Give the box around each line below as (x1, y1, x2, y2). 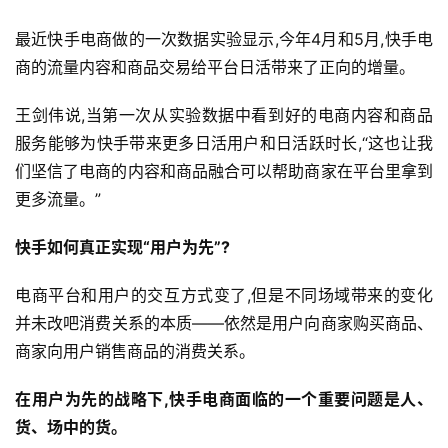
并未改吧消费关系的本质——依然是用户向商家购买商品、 (15, 313, 433, 334)
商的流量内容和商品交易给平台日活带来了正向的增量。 (15, 57, 415, 78)
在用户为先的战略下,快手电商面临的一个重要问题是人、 (15, 389, 433, 410)
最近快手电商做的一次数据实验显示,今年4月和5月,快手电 (15, 29, 433, 50)
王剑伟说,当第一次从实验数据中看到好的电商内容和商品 (15, 105, 433, 126)
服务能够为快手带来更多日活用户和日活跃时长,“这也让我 (15, 133, 433, 154)
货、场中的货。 (15, 417, 127, 438)
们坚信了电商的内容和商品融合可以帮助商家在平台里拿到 (15, 161, 433, 182)
